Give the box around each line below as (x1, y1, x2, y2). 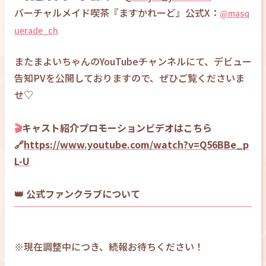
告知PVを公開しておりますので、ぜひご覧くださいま (14, 71, 245, 85)
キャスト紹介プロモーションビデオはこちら (22, 121, 212, 135)
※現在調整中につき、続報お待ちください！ (14, 239, 204, 254)
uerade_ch (14, 24, 58, 37)
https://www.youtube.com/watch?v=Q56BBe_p (24, 137, 249, 152)
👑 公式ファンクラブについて (14, 186, 140, 201)
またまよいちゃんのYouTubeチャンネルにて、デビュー (14, 54, 252, 69)
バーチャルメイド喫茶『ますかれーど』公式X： (14, 5, 220, 20)
